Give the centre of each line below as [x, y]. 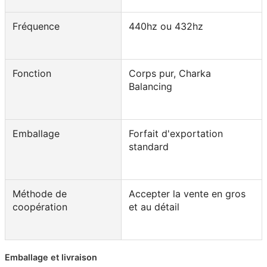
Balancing [150, 86]
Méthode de [40, 193]
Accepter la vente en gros [187, 193]
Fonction [32, 73]
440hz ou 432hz [166, 26]
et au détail [154, 207]
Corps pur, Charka [170, 73]
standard [149, 146]
